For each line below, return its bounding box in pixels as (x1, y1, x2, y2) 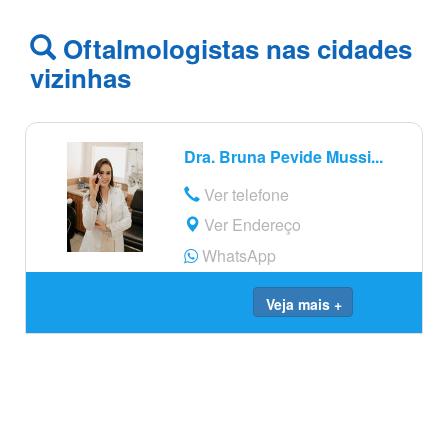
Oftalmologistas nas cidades (56, 30, 412, 67)
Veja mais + (266, 294, 342, 314)
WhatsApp (198, 244, 276, 267)
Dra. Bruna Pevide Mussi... (184, 145, 383, 168)
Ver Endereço (200, 213, 301, 236)
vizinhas (30, 59, 131, 96)
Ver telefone (200, 183, 289, 206)
